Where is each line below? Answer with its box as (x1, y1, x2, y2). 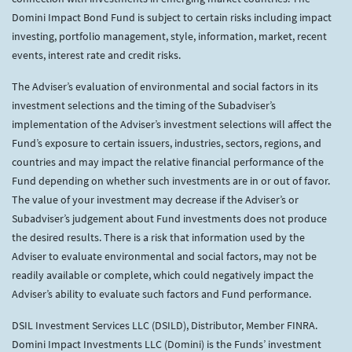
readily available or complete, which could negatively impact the (12, 268, 313, 282)
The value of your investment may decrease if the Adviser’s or (12, 192, 299, 207)
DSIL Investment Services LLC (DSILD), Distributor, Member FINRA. (12, 318, 317, 332)
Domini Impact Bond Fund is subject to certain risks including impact (12, 10, 332, 24)
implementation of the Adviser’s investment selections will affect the (12, 117, 332, 131)
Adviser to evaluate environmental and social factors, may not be (12, 249, 317, 263)
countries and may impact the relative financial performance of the (12, 155, 324, 169)
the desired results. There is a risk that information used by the (12, 230, 305, 244)
